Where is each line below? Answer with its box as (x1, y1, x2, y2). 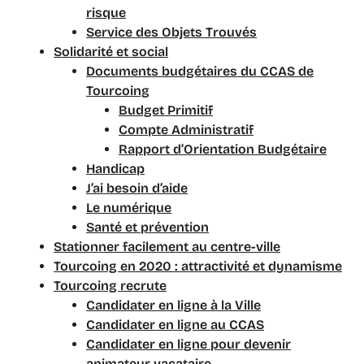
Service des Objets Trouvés (86, 24, 257, 40)
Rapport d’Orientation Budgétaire (119, 141, 327, 157)
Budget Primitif (119, 102, 213, 118)
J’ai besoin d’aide (86, 180, 188, 196)
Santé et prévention (86, 219, 209, 235)
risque (86, 5, 126, 20)
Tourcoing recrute (54, 278, 167, 293)
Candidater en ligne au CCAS (86, 317, 264, 332)
